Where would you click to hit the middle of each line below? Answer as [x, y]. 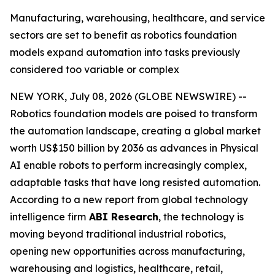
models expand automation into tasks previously [125, 52]
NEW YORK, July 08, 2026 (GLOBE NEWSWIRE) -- [128, 96]
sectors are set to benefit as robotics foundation [123, 35]
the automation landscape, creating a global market [135, 131]
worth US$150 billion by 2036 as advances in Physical [134, 148]
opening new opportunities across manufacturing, [127, 251]
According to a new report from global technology [129, 199]
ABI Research [122, 217]
